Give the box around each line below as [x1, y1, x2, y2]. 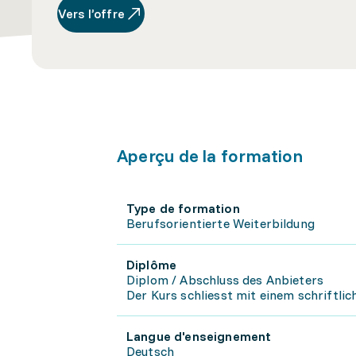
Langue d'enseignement [126, 328, 272, 344]
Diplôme [126, 257, 177, 273]
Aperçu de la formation [117, 145, 303, 167]
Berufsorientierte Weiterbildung [126, 215, 315, 231]
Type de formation [126, 200, 240, 216]
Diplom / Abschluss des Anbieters [126, 272, 324, 288]
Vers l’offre [58, 6, 125, 21]
